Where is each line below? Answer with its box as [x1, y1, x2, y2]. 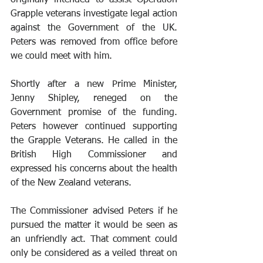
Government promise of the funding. [11, 107, 177, 117]
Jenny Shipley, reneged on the [11, 93, 177, 103]
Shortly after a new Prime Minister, [11, 79, 177, 89]
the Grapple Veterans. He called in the [11, 136, 177, 146]
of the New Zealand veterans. [11, 178, 134, 188]
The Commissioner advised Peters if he [11, 206, 177, 216]
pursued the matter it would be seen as [11, 220, 177, 230]
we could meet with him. [11, 51, 112, 61]
